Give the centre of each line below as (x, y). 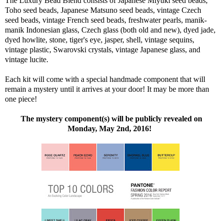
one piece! (22, 99)
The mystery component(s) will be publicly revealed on (110, 119)
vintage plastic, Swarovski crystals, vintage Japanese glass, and (103, 50)
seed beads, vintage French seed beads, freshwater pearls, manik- (106, 20)
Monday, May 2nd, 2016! (110, 129)
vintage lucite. (28, 59)
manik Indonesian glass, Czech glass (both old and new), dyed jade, (110, 30)
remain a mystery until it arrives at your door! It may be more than (107, 89)
